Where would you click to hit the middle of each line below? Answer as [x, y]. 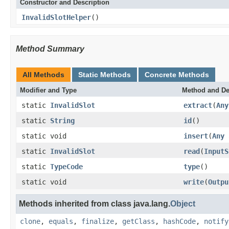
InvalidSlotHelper [56, 17]
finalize [98, 221]
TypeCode [66, 166]
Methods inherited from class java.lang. [95, 203]
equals [61, 221]
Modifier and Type [48, 90]
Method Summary [50, 49]
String [62, 120]
